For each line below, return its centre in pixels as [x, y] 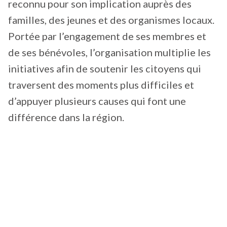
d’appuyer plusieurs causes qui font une [97, 101]
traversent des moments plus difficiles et [101, 84]
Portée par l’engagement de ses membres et [107, 36]
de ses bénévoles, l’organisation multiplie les [109, 52]
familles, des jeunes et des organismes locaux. [111, 20]
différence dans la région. [66, 117]
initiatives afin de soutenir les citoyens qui [105, 68]
